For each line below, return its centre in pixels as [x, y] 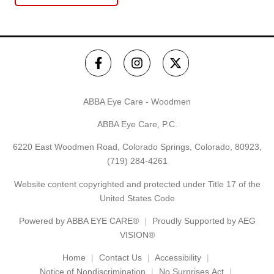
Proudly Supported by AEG [204, 221]
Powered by [43, 221]
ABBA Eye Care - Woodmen [137, 101]
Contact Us [120, 258]
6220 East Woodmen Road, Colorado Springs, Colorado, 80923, [137, 147]
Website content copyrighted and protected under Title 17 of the [137, 184]
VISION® [137, 235]
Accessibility [178, 258]
